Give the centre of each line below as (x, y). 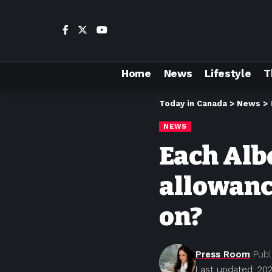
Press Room (223, 254)
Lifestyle (228, 73)
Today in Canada (193, 104)
